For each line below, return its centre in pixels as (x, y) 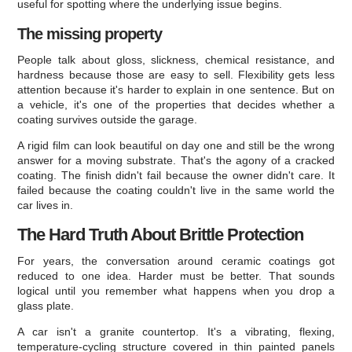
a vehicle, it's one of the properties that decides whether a (176, 104)
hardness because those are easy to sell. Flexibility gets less (176, 75)
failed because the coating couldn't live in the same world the (176, 190)
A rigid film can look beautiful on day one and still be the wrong (176, 145)
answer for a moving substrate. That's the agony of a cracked (176, 160)
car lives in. (46, 205)
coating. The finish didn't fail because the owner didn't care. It (176, 175)
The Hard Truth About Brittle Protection (161, 235)
